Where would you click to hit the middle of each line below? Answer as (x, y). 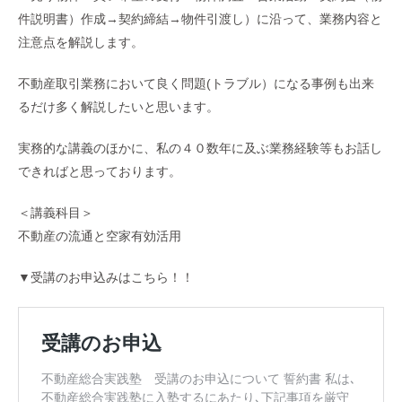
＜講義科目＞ (56, 213)
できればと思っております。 (100, 172)
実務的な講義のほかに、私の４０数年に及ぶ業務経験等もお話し (200, 149)
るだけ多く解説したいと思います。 (118, 107)
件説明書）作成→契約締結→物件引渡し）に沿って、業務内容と (200, 19)
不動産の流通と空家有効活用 (100, 236)
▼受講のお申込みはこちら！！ (106, 278)
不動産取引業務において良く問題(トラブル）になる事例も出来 (196, 84)
